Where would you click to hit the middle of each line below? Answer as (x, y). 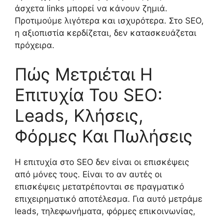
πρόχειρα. (35, 45)
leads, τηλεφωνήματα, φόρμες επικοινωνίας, (105, 211)
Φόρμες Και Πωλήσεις (104, 136)
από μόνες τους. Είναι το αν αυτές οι (88, 175)
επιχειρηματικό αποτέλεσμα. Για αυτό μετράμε (109, 199)
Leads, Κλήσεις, (79, 116)
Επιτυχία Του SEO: (89, 95)
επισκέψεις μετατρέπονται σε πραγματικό (99, 187)
